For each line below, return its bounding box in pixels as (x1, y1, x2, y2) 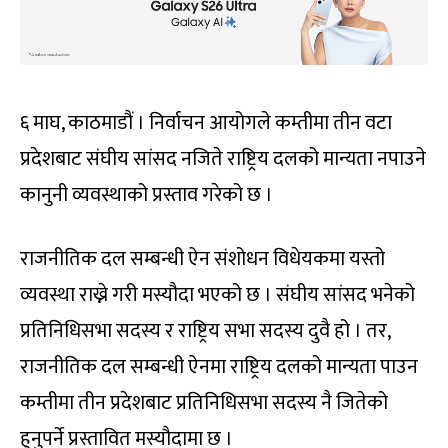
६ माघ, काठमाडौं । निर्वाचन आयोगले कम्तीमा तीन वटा (20, 106, 392, 141)
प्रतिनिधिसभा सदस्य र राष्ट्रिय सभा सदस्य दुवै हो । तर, (20, 314, 390, 349)
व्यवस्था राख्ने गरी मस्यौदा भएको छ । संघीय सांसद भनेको (20, 278, 415, 313)
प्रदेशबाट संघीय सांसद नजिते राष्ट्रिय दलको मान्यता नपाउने (20, 142, 426, 177)
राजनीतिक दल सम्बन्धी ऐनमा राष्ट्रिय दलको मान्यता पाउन (20, 350, 418, 385)
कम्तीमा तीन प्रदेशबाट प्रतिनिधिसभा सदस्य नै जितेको (20, 386, 388, 421)
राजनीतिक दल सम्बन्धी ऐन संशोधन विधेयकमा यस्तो (20, 242, 385, 277)
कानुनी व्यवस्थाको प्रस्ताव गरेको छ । (20, 178, 273, 213)
